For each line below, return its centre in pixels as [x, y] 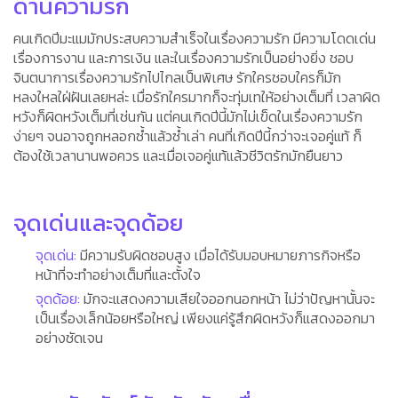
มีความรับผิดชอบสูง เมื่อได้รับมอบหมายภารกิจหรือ [219, 255]
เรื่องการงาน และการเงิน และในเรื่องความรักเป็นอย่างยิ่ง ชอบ [183, 58]
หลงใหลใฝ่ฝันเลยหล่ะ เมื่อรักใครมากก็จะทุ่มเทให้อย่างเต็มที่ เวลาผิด [197, 97]
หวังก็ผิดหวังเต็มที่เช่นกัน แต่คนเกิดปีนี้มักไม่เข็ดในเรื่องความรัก [188, 116]
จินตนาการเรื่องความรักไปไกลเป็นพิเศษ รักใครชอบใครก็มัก [177, 77]
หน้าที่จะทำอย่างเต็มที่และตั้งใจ [118, 275]
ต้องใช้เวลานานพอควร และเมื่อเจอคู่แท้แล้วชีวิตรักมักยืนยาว [178, 155]
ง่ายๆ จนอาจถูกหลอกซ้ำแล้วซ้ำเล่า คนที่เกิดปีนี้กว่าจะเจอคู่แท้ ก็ [187, 136]
